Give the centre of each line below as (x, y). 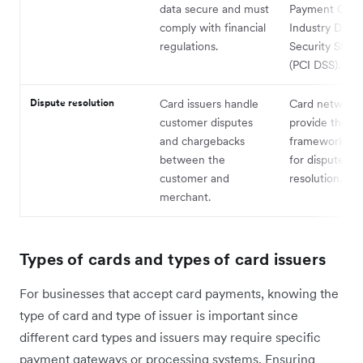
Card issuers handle (209, 104)
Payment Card (325, 9)
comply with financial (213, 28)
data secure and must (214, 9)
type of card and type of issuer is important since (159, 316)
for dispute (317, 160)
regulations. (189, 47)
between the (192, 160)
